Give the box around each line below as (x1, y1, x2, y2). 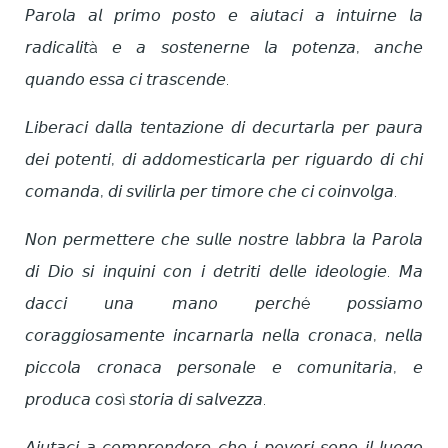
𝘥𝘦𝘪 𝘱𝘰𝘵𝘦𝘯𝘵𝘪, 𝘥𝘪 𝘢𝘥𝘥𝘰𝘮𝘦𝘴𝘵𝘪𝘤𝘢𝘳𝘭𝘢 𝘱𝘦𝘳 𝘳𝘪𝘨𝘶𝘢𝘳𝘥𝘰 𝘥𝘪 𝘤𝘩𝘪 (25, 150, 423, 170)
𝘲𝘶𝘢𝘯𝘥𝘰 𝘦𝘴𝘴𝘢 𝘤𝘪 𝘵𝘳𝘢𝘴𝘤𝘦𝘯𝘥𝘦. (25, 70, 229, 90)
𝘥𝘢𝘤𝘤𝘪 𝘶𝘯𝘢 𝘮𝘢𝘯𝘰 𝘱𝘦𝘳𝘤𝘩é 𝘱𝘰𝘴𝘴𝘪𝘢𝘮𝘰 (25, 294, 423, 314)
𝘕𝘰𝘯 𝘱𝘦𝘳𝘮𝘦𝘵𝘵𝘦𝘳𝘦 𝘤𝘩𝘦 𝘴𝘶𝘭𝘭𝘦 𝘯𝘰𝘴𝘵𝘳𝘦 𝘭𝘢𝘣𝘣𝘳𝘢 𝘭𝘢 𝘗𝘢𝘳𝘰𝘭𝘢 (25, 230, 423, 250)
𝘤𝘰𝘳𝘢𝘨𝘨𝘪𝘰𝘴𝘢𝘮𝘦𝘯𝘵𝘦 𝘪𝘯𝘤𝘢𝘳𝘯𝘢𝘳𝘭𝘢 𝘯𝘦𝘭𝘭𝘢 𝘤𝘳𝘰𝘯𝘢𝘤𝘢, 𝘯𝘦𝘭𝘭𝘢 (25, 326, 423, 346)
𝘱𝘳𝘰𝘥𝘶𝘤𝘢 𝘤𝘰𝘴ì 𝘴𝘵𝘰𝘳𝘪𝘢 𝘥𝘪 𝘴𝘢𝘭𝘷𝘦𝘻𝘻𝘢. (25, 390, 266, 410)
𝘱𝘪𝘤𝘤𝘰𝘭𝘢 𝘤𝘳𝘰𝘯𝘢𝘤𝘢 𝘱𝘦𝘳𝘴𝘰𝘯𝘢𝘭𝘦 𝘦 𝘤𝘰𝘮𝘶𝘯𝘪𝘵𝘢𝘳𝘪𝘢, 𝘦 (25, 358, 423, 378)
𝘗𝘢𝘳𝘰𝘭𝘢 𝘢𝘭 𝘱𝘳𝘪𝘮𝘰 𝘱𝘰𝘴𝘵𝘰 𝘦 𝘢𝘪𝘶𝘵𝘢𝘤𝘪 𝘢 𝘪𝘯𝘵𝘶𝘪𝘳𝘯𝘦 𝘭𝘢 (25, 6, 423, 26)
